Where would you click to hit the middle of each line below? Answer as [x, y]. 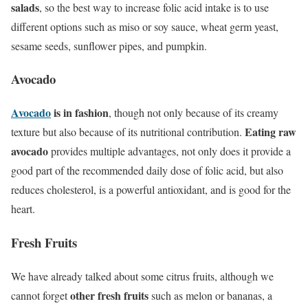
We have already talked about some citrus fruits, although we [142, 276]
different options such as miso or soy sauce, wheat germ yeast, [145, 26]
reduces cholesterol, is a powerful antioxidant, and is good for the [151, 190]
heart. [23, 209]
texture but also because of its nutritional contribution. [128, 132]
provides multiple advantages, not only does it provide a [169, 151]
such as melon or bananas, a [210, 295]
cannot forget [41, 295]
